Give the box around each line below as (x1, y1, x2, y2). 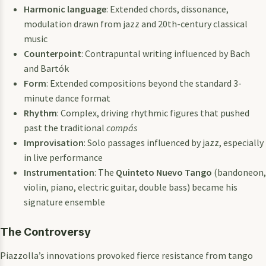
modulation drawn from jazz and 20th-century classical (24, 17, 248, 30)
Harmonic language (24, 2, 106, 15)
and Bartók (24, 62, 69, 74)
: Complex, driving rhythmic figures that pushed (57, 106, 249, 119)
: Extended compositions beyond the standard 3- (46, 77, 242, 89)
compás (106, 121, 137, 134)
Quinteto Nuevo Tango (116, 166, 212, 178)
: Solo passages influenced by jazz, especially (84, 136, 264, 148)
